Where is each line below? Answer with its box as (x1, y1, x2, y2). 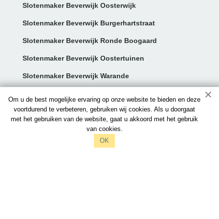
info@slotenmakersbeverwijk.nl (22, 119, 128, 127)
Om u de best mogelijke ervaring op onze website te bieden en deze (8, 96, 201, 103)
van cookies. (86, 125, 123, 132)
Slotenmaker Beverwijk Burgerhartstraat (22, 19, 155, 27)
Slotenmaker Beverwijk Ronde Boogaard (22, 36, 157, 44)
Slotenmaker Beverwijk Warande (22, 71, 129, 80)
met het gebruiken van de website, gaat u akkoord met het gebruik (11, 115, 198, 123)
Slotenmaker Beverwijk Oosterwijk (22, 1, 136, 9)
